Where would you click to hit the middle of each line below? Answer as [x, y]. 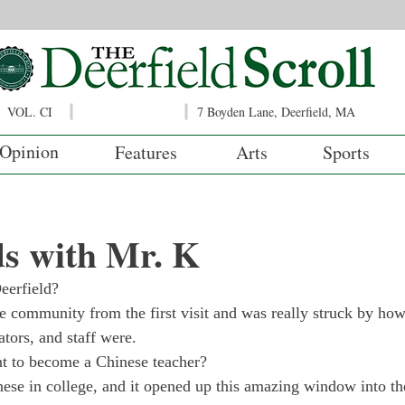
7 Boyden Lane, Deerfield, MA [276, 112]
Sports [346, 152]
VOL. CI [30, 112]
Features [146, 152]
